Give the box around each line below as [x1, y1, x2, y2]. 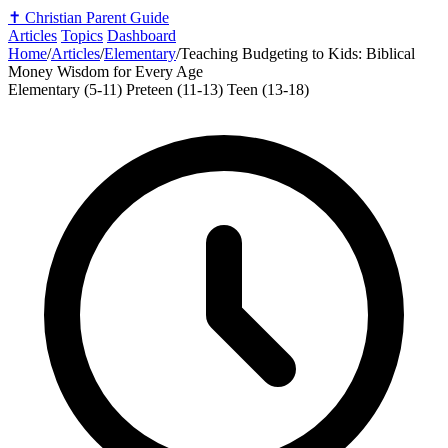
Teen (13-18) [227, 81, 309, 98]
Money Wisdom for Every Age [8, 63, 203, 80]
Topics [61, 27, 103, 44]
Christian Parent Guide [25, 9, 169, 26]
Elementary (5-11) [8, 81, 126, 98]
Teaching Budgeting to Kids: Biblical [180, 45, 415, 62]
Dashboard [107, 27, 176, 44]
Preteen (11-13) [126, 81, 227, 98]
